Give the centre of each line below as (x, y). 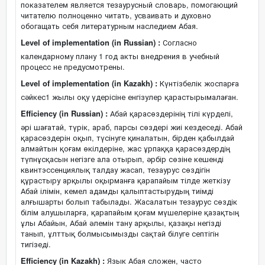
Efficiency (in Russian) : (64, 113)
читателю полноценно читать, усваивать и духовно (116, 15)
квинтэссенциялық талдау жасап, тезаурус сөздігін (115, 169)
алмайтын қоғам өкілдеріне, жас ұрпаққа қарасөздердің (125, 148)
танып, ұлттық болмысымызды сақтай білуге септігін (120, 233)
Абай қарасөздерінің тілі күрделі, (170, 113)
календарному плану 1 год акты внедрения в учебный (120, 56)
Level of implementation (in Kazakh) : (89, 83)
